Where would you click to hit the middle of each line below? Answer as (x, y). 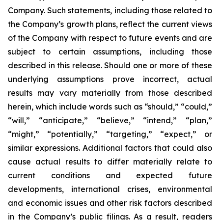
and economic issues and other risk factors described (110, 203)
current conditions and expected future (110, 175)
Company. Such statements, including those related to (110, 10)
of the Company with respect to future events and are (110, 38)
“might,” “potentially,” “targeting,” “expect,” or (110, 134)
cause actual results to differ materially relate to (110, 162)
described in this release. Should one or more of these (110, 65)
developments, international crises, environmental (110, 189)
